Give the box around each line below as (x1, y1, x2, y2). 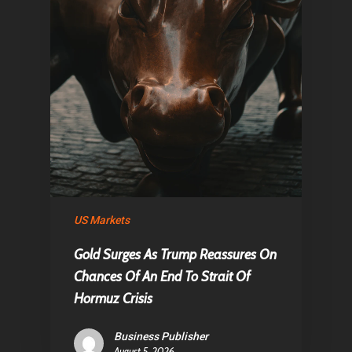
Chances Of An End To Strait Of (74, 268, 250, 285)
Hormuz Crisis (74, 290, 152, 307)
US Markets (74, 214, 130, 226)
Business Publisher (114, 330, 208, 343)
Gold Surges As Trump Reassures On (74, 246, 277, 263)
